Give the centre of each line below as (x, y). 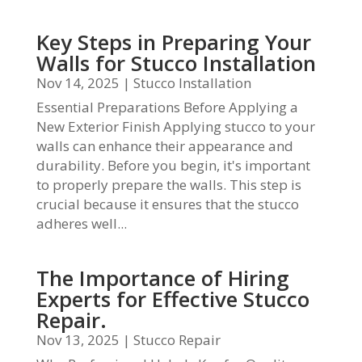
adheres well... (81, 223)
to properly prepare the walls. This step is (168, 185)
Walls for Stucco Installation (176, 63)
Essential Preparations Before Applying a (167, 107)
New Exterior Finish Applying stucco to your (175, 126)
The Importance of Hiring (162, 278)
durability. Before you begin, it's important (173, 165)
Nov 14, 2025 (78, 83)
